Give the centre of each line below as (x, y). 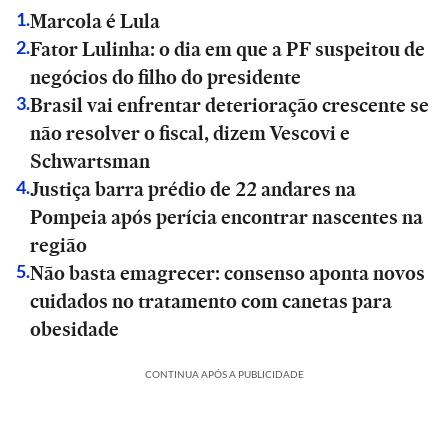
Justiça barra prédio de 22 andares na (193, 189)
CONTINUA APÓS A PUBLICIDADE (224, 374)
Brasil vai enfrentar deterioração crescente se (229, 105)
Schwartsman (90, 161)
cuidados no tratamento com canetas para (211, 301)
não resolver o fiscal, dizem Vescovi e (190, 133)
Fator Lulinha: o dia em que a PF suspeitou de (227, 49)
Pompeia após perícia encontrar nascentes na (226, 217)
